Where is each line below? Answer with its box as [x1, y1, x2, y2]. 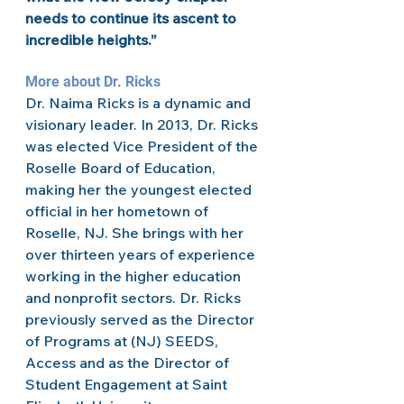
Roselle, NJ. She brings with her [25, 224, 247, 242]
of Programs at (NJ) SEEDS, [25, 332, 222, 350]
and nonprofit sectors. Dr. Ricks [25, 289, 244, 307]
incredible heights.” [25, 31, 161, 49]
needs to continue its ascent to [25, 9, 240, 27]
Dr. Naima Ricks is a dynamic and [25, 94, 254, 112]
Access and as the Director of [25, 353, 233, 372]
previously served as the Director [25, 310, 258, 328]
